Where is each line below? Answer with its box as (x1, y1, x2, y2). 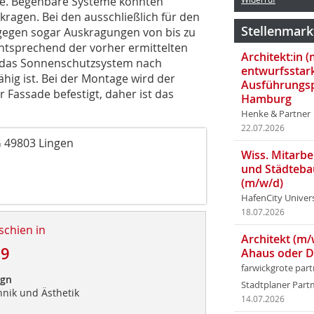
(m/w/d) (241, 175, 283, 191)
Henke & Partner (241, 108, 310, 120)
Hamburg (241, 91, 292, 107)
